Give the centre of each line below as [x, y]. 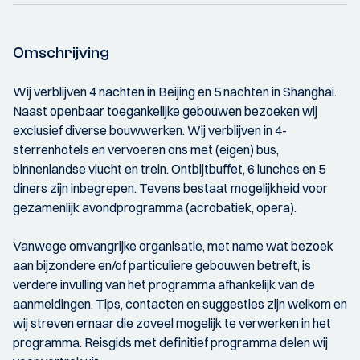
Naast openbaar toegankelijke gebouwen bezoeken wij [165, 111]
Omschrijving [61, 53]
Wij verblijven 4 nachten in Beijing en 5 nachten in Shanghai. [175, 92]
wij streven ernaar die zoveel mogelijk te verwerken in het [172, 323]
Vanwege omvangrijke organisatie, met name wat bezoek [173, 246]
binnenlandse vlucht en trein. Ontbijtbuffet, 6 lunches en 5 [169, 169]
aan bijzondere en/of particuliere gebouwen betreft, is [162, 265]
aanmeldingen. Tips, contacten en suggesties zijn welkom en [180, 304]
